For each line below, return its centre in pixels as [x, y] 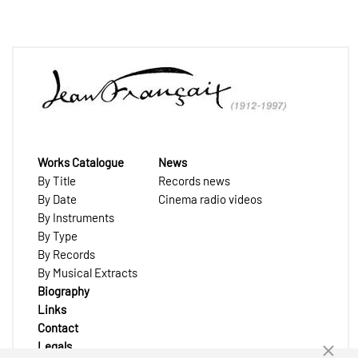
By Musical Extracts [88, 273]
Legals [55, 346]
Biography [64, 291]
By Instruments [76, 218]
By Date [57, 199]
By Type [58, 236]
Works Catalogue [81, 163]
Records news [195, 181]
